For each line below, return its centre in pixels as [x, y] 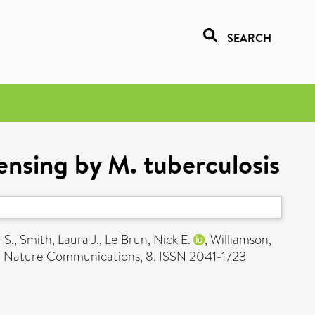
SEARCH [249, 38]
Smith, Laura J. [59, 240]
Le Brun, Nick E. [148, 240]
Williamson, [241, 240]
